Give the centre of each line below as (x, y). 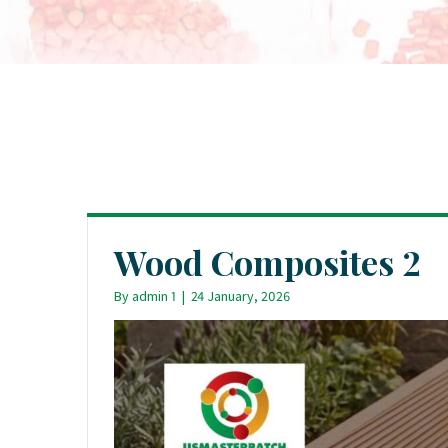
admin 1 (154, 296)
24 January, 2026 (240, 296)
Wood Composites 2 (267, 262)
